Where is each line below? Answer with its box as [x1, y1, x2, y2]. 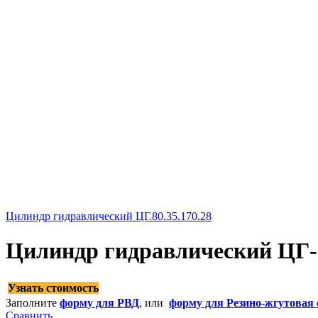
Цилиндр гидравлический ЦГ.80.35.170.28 [6, 210, 212, 222]
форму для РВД [60, 296, 139, 309]
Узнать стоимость [8, 281, 99, 294]
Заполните [6, 296, 60, 309]
